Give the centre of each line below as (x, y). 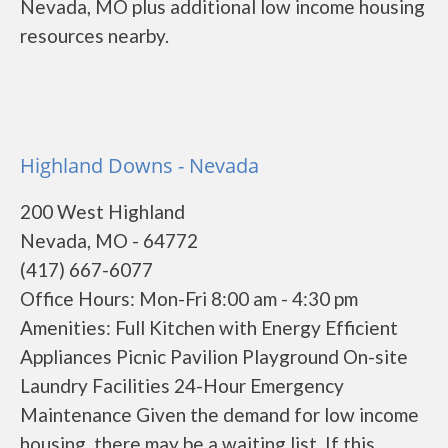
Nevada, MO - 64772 (109, 240)
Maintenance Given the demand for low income (219, 414)
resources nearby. (94, 35)
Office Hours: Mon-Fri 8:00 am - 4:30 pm (189, 298)
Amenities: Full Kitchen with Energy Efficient (209, 327)
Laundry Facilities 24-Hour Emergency (182, 385)
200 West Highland (102, 211)
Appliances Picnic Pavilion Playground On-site (214, 356)
